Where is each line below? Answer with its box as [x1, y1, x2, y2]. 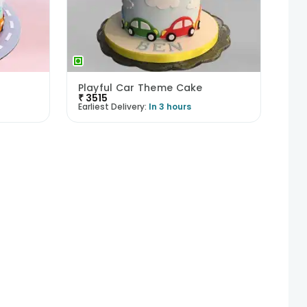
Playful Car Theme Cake [77, 80, 203, 95]
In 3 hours [148, 100, 191, 112]
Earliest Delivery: [77, 100, 147, 112]
